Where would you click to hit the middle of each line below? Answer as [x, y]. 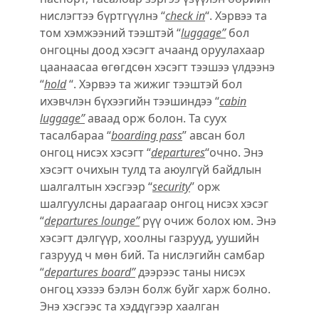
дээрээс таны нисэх [190, 272]
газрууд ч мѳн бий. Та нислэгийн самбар [152, 255]
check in [185, 16]
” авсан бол [214, 136]
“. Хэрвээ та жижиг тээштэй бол [154, 84]
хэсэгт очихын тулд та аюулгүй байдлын [151, 170]
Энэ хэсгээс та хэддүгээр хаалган [130, 307]
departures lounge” [92, 221]
